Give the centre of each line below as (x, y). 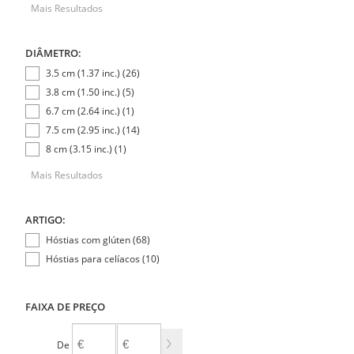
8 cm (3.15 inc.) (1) (86, 149)
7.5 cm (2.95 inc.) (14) (92, 130)
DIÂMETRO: (53, 53)
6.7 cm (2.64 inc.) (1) (90, 111)
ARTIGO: (45, 219)
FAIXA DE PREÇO (65, 306)
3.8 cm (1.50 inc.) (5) (90, 92)
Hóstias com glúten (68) (98, 239)
